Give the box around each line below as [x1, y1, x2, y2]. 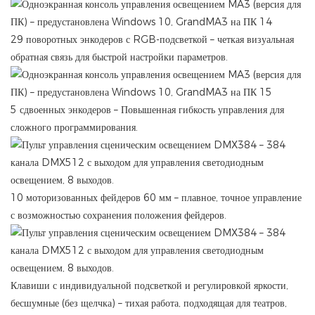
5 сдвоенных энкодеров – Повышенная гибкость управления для [11, 103, 284, 116]
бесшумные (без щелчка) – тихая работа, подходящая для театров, [11, 296, 287, 309]
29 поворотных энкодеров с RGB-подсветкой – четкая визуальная [11, 32, 294, 46]
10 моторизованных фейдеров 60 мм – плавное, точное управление [11, 191, 302, 204]
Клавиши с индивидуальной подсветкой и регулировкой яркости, [11, 278, 288, 292]
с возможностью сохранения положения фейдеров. [11, 208, 226, 221]
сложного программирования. [11, 120, 138, 134]
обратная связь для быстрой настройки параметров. [11, 50, 228, 63]
